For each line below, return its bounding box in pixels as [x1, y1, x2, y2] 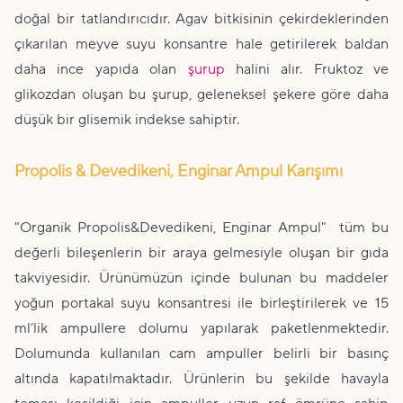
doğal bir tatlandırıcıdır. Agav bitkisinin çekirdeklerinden [14, 10, 389, 28]
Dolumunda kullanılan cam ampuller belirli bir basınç [14, 345, 389, 363]
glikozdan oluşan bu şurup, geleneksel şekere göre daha [14, 85, 389, 103]
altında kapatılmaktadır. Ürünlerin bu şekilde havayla [14, 370, 389, 388]
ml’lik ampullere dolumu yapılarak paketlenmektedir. [14, 319, 389, 337]
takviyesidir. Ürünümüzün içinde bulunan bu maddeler [14, 269, 389, 287]
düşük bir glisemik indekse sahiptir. [14, 111, 239, 129]
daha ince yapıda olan [14, 60, 188, 78]
